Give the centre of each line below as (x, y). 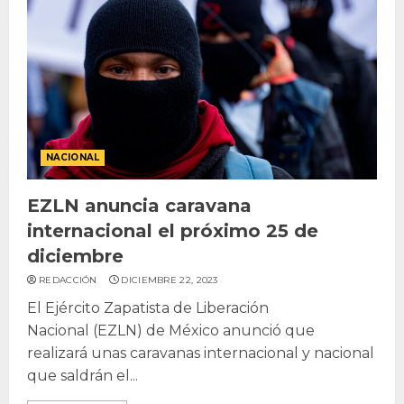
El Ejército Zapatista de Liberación (148, 308)
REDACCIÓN (68, 280)
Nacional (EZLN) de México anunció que (171, 330)
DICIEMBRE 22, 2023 (170, 280)
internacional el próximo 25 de (173, 230)
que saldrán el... (83, 375)
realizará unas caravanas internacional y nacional (201, 353)
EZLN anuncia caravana (139, 205)
